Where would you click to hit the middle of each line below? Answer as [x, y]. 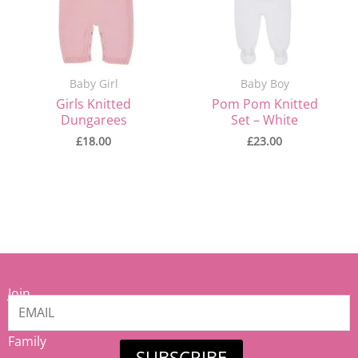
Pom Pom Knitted [265, 104]
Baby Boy [265, 84]
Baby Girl [93, 84]
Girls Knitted [93, 104]
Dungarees [93, 120]
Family [27, 341]
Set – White [265, 120]
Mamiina [34, 325]
